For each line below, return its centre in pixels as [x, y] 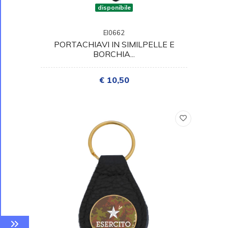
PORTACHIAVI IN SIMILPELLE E [114, 44]
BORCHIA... [114, 54]
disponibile [114, 7]
